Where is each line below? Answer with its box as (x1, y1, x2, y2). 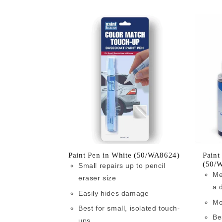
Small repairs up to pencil (78, 162, 166, 170)
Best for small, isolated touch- (78, 204, 180, 213)
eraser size (78, 174, 116, 182)
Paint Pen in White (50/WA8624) (68, 151, 180, 160)
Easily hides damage (78, 189, 149, 197)
